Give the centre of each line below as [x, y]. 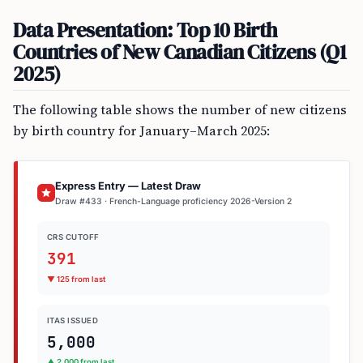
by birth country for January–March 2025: [141, 130]
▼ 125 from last [76, 279]
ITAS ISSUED [73, 320]
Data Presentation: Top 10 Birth [145, 30]
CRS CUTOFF [73, 237]
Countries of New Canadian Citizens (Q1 [180, 52]
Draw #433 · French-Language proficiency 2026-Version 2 [173, 201]
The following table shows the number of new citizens [180, 109]
